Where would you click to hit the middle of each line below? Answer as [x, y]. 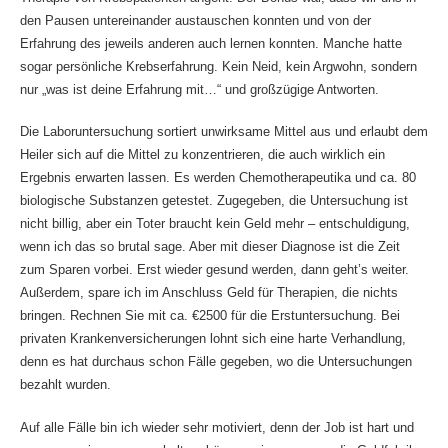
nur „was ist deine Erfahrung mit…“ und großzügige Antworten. [199, 89]
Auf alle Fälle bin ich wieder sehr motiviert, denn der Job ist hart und [216, 427]
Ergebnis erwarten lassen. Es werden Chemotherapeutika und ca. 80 [217, 178]
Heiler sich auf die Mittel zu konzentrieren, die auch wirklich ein [202, 155]
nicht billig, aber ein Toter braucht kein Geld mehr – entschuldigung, [214, 224]
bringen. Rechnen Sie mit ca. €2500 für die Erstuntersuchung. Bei [209, 316]
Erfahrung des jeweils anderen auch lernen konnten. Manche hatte [210, 43]
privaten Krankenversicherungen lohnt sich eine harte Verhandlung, [212, 339]
